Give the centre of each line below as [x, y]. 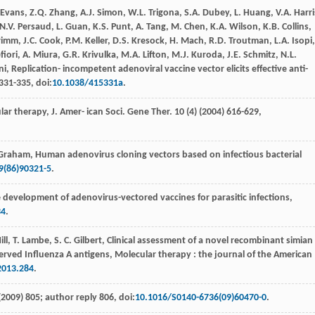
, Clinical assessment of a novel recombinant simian [207, 241]
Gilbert [88, 241]
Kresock [148, 41]
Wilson [244, 27]
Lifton [155, 56]
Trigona [164, 13]
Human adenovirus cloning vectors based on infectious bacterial [168, 155]
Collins [295, 27]
